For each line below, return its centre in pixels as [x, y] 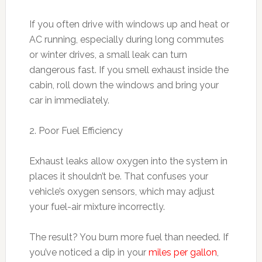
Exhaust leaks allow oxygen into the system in [128, 161]
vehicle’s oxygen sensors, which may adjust [122, 191]
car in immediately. [70, 100]
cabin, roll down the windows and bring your [124, 85]
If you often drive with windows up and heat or [129, 24]
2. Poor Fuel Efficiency [76, 130]
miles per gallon [182, 252]
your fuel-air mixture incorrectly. [97, 206]
